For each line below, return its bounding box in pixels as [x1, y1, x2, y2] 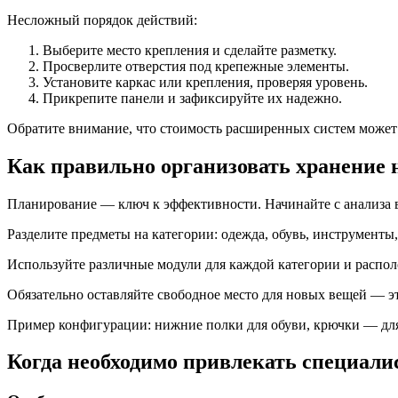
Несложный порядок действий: [7, 12, 197, 28]
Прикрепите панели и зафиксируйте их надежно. [43, 90, 342, 106]
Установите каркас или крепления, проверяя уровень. [43, 74, 368, 90]
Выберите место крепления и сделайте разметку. [43, 42, 337, 58]
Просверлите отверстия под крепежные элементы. [43, 58, 349, 74]
